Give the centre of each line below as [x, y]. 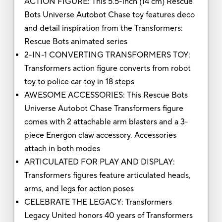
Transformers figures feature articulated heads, [107, 175]
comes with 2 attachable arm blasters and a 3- [106, 122]
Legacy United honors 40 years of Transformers [108, 215]
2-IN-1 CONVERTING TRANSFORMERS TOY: [107, 55]
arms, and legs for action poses [79, 189]
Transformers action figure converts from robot [107, 68]
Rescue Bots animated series [76, 41]
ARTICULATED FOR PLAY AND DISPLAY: [99, 162]
